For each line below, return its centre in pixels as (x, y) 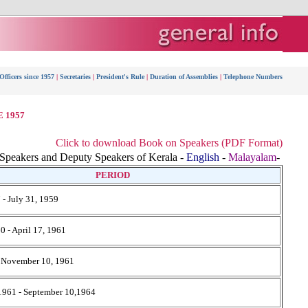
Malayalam (252, 157)
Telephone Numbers (253, 77)
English (203, 157)
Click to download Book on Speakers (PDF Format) (169, 143)
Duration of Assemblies (184, 77)
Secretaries (75, 77)
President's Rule (120, 77)
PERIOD (112, 175)
